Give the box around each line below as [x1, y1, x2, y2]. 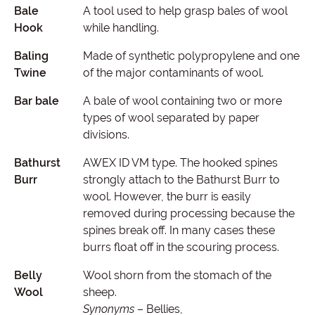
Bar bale [14, 94, 59, 108]
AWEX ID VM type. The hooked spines [82, 156, 278, 169]
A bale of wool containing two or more [82, 94, 282, 108]
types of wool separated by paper [82, 111, 259, 124]
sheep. [82, 285, 117, 299]
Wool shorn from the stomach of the [82, 269, 271, 282]
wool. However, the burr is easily [82, 190, 251, 203]
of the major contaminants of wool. [82, 66, 264, 79]
